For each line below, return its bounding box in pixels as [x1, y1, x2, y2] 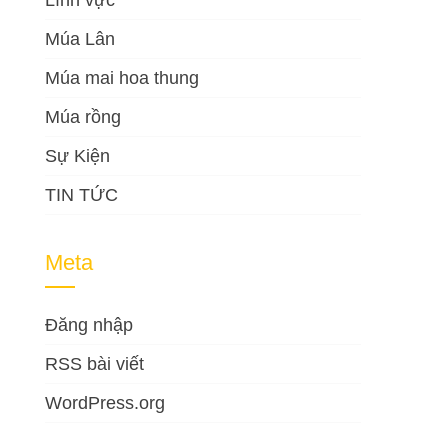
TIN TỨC [45, 185, 119, 205]
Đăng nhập [45, 315, 134, 335]
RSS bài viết [45, 354, 145, 374]
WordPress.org [45, 393, 166, 413]
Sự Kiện [45, 146, 111, 166]
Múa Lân [45, 29, 116, 49]
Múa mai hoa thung [45, 68, 200, 88]
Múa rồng [45, 107, 122, 127]
